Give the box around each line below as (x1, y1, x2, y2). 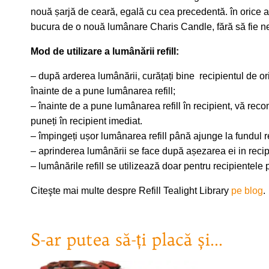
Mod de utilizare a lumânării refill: (31, 46, 179, 56)
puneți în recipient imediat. (31, 115, 142, 126)
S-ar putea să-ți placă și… (31, 228, 223, 250)
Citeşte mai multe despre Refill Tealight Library (31, 185, 231, 196)
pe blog (231, 185, 263, 196)
